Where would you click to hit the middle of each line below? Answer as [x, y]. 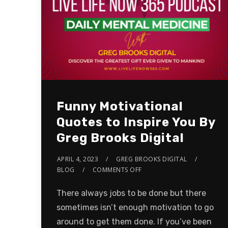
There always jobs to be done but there [131, 193]
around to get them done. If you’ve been [134, 221]
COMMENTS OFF [117, 169]
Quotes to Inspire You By [136, 122]
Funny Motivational [120, 106]
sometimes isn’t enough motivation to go [135, 207]
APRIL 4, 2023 [78, 159]
